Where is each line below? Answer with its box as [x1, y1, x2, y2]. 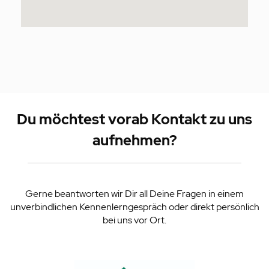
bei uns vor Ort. [103, 214, 166, 227]
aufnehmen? [92, 131, 177, 150]
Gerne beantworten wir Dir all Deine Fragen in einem [25, 187, 244, 201]
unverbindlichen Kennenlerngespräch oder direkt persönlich [10, 201, 259, 214]
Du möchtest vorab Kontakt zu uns [17, 110, 252, 129]
